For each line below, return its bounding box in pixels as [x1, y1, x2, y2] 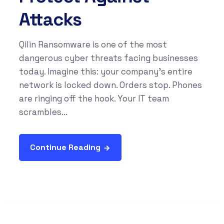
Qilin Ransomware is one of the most [18, 39, 167, 50]
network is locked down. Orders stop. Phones [18, 79, 202, 91]
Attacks [18, 8, 81, 31]
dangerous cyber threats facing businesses [18, 52, 198, 64]
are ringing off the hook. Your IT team [18, 93, 169, 104]
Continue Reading [29, 142, 100, 153]
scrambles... [18, 106, 67, 118]
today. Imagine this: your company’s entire [18, 66, 192, 77]
